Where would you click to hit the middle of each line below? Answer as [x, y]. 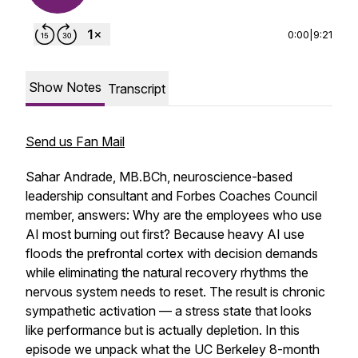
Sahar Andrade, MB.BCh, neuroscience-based [159, 177]
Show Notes [65, 87]
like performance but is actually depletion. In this [163, 330]
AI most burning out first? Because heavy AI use [165, 234]
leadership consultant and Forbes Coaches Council [171, 196]
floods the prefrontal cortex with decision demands [172, 253]
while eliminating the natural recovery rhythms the [167, 272]
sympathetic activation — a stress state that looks [169, 311]
